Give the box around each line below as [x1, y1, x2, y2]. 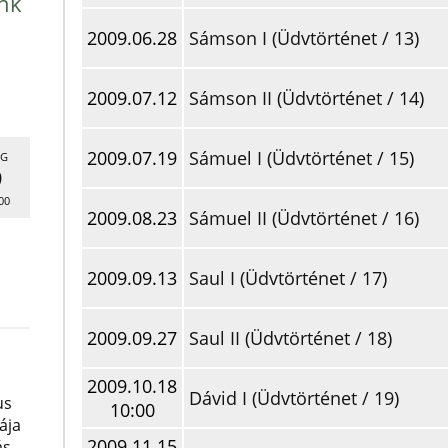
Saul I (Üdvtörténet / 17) [189, 266, 387, 290]
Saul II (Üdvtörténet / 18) [189, 326, 392, 350]
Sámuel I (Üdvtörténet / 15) [189, 146, 414, 170]
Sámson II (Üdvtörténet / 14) [189, 86, 424, 110]
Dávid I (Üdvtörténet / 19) [189, 386, 399, 410]
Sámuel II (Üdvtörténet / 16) [189, 206, 419, 230]
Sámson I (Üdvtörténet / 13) [189, 26, 419, 50]
